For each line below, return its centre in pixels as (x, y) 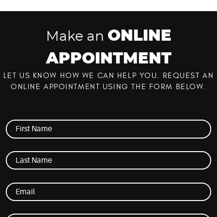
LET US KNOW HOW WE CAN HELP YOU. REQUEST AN (108, 76)
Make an (77, 37)
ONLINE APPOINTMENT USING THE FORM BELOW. (108, 87)
